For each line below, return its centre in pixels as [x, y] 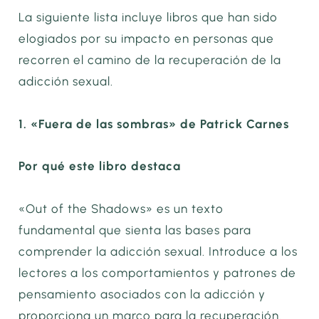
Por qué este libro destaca [100, 166]
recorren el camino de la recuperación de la [150, 59]
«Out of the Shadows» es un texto [121, 209]
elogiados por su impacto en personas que [147, 38]
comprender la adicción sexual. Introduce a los [158, 252]
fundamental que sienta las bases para [135, 230]
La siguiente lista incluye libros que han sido [148, 17]
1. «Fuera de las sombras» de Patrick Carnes [154, 124]
